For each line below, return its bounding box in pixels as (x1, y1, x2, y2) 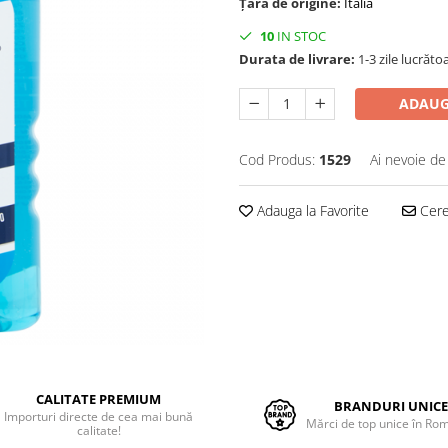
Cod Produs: (239, 150, 315, 169)
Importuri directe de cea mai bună (4, 408, 194, 425)
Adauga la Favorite (253, 201, 369, 220)
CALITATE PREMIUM (36, 390, 162, 408)
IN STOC (274, 27, 326, 45)
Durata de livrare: (239, 50, 355, 68)
